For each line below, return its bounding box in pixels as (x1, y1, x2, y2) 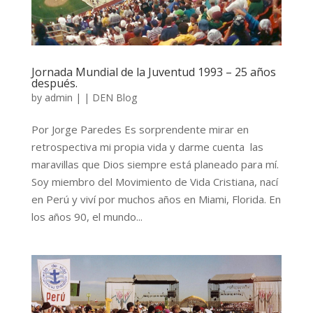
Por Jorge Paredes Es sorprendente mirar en (31, 122, 249, 136)
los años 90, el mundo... (31, 209, 143, 224)
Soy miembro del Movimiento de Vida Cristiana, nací (31, 174, 278, 189)
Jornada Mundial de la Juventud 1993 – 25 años (31, 64, 276, 80)
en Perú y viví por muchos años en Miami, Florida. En (31, 191, 281, 206)
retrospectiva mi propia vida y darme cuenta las (31, 139, 263, 154)
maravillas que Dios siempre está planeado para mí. (31, 156, 279, 171)
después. (31, 75, 78, 91)
